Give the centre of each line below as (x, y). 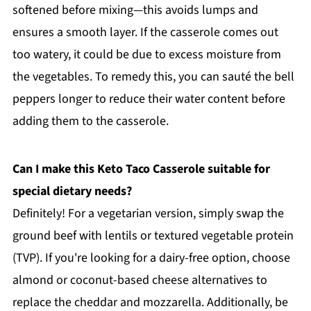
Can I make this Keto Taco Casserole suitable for (141, 169)
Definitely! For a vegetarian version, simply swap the (148, 213)
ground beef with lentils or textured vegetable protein (153, 235)
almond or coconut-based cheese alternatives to (140, 280)
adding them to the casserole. (90, 121)
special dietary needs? (72, 191)
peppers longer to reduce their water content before (149, 99)
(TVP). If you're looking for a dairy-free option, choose (151, 258)
